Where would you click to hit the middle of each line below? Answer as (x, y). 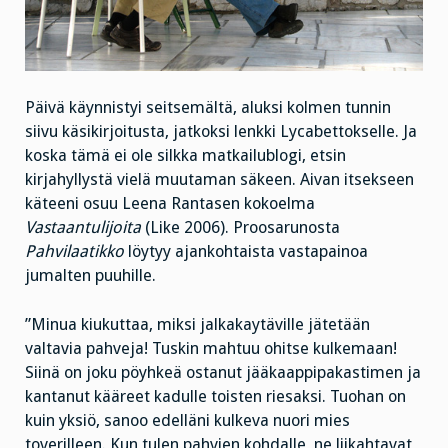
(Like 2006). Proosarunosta (240, 228)
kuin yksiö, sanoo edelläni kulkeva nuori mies (187, 420)
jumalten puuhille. (90, 276)
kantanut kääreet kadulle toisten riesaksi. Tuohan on (215, 396)
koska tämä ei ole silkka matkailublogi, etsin (185, 156)
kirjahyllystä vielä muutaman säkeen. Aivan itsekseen (219, 180)
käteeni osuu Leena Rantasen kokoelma (170, 204)
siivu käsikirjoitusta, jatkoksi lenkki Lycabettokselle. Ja (221, 132)
